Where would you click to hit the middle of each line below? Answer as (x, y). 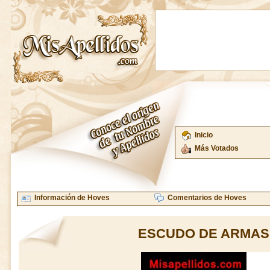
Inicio (204, 135)
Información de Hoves (72, 198)
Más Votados (217, 148)
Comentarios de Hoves (207, 198)
